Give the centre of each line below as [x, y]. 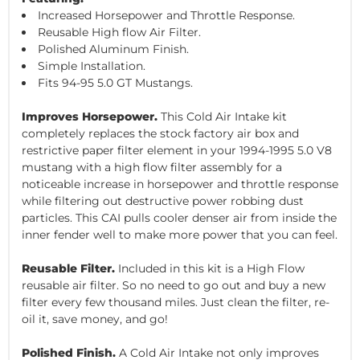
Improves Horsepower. [90, 116]
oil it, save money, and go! [95, 319]
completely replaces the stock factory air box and [160, 133]
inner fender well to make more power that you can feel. [180, 234]
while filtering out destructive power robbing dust [163, 200]
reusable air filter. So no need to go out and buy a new [174, 285]
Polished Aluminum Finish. [113, 49]
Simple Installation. [92, 65]
